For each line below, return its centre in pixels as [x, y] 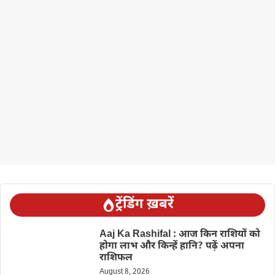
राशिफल [116, 258]
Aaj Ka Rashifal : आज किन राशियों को [180, 234]
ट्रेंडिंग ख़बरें [144, 204]
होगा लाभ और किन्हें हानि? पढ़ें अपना [172, 246]
